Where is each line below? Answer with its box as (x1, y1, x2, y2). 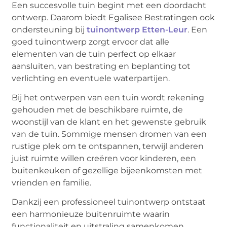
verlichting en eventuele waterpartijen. (12, 73, 170, 83)
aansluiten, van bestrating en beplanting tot (12, 61, 191, 71)
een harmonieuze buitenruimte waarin (12, 209, 170, 219)
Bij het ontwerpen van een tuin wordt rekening (12, 93, 205, 103)
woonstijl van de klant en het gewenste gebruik (12, 117, 207, 127)
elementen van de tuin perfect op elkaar (12, 49, 176, 59)
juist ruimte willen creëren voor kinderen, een (12, 154, 197, 164)
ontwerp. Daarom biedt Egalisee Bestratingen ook (12, 12, 215, 22)
